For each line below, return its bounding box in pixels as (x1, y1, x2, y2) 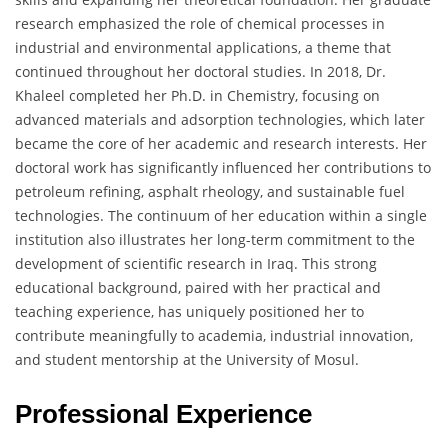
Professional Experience (15, 398, 312, 429)
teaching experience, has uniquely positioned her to (15, 301, 364, 321)
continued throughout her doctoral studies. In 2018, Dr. (15, 61, 386, 81)
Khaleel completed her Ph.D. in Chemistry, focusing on (15, 85, 380, 105)
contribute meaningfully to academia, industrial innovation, (15, 325, 413, 345)
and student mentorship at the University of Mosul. (15, 349, 359, 369)
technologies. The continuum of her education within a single (15, 205, 427, 225)
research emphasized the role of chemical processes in (15, 13, 385, 33)
